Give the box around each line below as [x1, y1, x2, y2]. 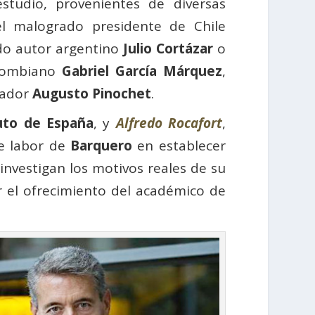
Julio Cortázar [122, 39, 213, 58]
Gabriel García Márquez [62, 62, 222, 81]
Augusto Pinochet [32, 84, 152, 103]
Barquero [70, 136, 133, 155]
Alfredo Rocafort [115, 114, 222, 133]
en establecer [132, 136, 226, 155]
